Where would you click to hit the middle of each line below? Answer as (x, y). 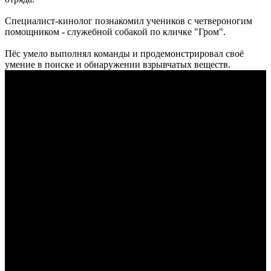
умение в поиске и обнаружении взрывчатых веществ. (118, 65)
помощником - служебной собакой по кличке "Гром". (115, 32)
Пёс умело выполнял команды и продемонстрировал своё (124, 54)
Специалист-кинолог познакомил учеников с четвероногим (129, 21)
